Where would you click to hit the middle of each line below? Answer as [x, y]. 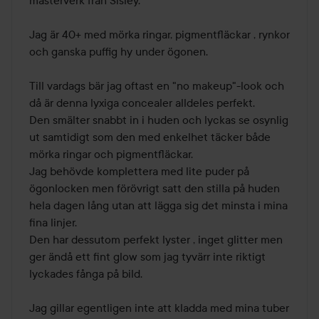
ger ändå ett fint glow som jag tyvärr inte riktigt [147, 257]
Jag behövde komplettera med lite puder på [139, 171]
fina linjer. [53, 223]
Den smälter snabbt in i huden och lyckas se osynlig [159, 120]
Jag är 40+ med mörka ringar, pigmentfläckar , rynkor [159, 35]
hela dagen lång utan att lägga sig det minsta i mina [158, 205]
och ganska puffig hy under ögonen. [119, 52]
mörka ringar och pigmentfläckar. [111, 154]
